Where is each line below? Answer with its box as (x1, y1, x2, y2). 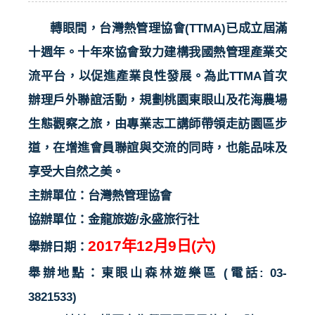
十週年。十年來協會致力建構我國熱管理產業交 (28, 44, 287, 59)
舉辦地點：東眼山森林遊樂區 (28, 265, 218, 280)
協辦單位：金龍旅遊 (28, 212, 136, 226)
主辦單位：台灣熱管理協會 (28, 188, 172, 202)
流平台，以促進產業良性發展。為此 (28, 68, 230, 83)
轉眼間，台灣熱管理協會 (50, 20, 185, 35)
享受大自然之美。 (28, 164, 124, 179)
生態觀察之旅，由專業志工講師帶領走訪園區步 (28, 116, 287, 131)
